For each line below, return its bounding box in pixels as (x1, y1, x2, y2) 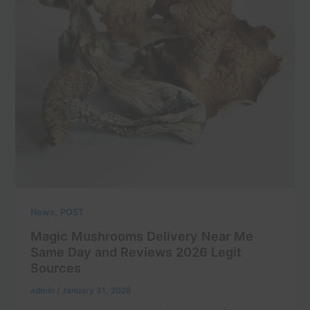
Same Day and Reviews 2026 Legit (30, 244, 242, 259)
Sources (30, 260, 82, 275)
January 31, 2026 (62, 285, 132, 295)
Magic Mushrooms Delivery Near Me (30, 228, 254, 244)
